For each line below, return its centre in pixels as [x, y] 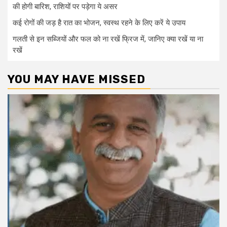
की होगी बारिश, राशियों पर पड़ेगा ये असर [65, 7]
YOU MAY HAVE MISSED [77, 79]
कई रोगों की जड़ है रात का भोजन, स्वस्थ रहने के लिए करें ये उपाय [99, 23]
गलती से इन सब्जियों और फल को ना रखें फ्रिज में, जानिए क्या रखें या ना [108, 39]
